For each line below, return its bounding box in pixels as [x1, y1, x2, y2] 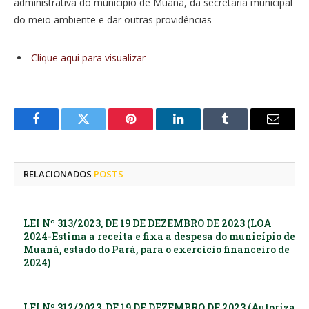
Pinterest [130, 123, 174, 136]
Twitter [82, 123, 119, 136]
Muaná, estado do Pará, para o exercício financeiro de [23, 242, 290, 256]
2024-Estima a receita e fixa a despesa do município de [23, 229, 295, 243]
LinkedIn [177, 123, 223, 136]
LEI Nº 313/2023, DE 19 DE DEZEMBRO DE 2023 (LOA [23, 216, 272, 230]
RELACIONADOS [23, 167, 94, 180]
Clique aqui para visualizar [31, 50, 146, 64]
